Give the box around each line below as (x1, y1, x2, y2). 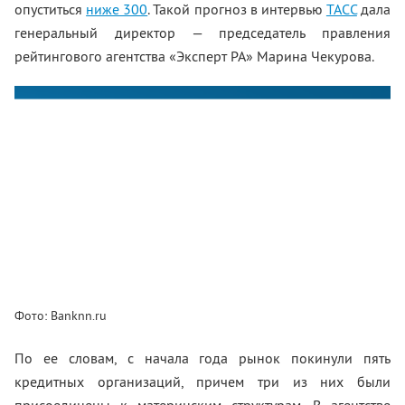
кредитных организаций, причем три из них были (14, 372, 391, 391)
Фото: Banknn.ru (14, 307, 107, 324)
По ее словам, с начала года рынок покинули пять (14, 349, 391, 367)
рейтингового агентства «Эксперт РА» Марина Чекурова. (14, 47, 374, 65)
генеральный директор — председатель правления (14, 24, 391, 42)
